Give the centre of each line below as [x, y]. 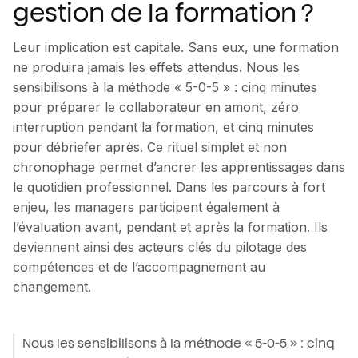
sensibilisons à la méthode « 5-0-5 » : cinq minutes [165, 87]
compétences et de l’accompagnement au [139, 267]
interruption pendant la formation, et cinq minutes [163, 127]
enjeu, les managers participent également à [146, 207]
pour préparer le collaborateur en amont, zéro [156, 107]
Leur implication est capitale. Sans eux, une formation [176, 47]
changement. [52, 286]
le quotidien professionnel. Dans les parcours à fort [169, 187]
